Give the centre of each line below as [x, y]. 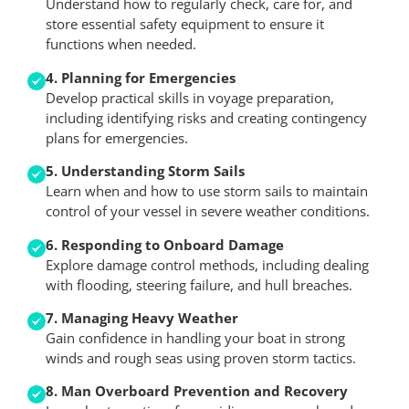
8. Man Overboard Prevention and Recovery [197, 391]
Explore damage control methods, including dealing [207, 264]
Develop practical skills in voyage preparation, [190, 97]
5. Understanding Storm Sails [145, 171]
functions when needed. [121, 44]
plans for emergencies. [117, 137]
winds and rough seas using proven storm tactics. [201, 357]
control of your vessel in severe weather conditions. [208, 211]
